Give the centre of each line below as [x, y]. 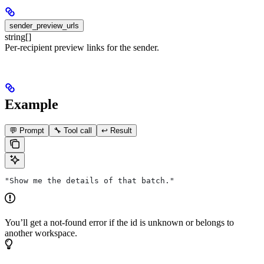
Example [32, 105]
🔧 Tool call [73, 131]
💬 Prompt [27, 131]
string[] [18, 37]
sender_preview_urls [44, 26]
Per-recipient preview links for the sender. [82, 48]
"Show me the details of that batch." [90, 181]
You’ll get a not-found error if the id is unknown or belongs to [119, 223]
